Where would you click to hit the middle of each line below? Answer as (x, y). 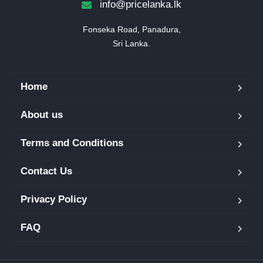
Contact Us (46, 171)
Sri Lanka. (131, 43)
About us (42, 115)
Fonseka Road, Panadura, (131, 29)
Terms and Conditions (72, 143)
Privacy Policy (54, 199)
